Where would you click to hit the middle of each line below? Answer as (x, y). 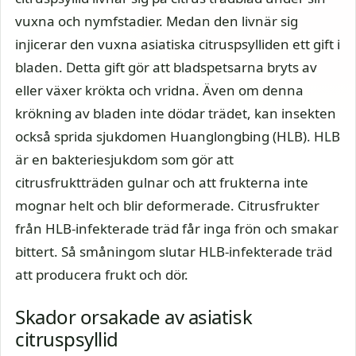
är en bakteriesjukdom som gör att (124, 159)
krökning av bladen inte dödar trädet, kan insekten (176, 113)
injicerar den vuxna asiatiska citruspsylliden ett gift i (178, 44)
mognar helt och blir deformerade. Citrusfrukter (167, 205)
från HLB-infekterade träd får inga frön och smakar (177, 228)
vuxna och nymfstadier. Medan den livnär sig (157, 21)
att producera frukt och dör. (102, 274)
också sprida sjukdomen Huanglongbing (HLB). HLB (178, 136)
